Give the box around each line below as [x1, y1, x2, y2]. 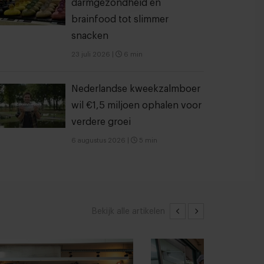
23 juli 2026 [71, 51, 110, 58]
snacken [71, 31, 108, 41]
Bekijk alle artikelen [92, 207, 165, 216]
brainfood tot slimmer [71, 15, 169, 24]
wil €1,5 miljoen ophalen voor [71, 101, 202, 110]
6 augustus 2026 [71, 137, 126, 144]
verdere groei [71, 117, 131, 127]
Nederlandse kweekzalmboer [71, 84, 200, 94]
